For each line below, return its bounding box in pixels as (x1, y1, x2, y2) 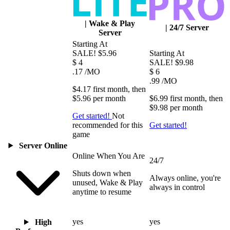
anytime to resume (72, 187, 131, 196)
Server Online (19, 141, 68, 150)
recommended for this (72, 120, 143, 129)
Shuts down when (72, 168, 131, 178)
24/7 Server (169, 23, 209, 32)
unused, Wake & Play (72, 178, 143, 187)
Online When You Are (72, 151, 145, 160)
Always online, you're (149, 173, 221, 182)
